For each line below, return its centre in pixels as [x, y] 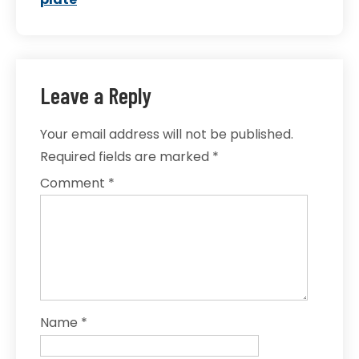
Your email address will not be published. [167, 134]
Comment [74, 183]
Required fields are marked [126, 157]
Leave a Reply [96, 95]
